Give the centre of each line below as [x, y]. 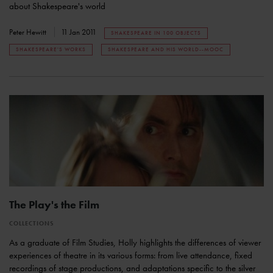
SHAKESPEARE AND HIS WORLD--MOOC [166, 50]
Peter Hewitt [29, 32]
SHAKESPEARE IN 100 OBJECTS [156, 33]
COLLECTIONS [32, 224]
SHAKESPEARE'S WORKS [51, 50]
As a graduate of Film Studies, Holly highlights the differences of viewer [135, 243]
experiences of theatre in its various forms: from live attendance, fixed [131, 256]
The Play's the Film [54, 205]
